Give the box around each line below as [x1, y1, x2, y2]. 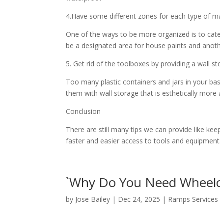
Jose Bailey [75, 194, 110, 204]
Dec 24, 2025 [118, 194, 161, 204]
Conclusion [66, 106, 101, 116]
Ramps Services [168, 194, 219, 204]
